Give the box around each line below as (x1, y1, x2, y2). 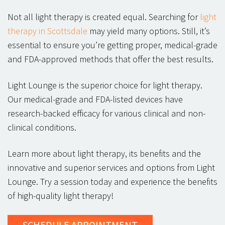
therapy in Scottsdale (8, 25, 89, 37)
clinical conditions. (8, 121, 76, 133)
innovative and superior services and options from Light (8, 161, 215, 173)
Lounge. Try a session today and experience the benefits (8, 175, 217, 187)
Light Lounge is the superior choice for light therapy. (8, 79, 202, 91)
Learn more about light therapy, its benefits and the (8, 147, 201, 159)
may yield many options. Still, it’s (89, 25, 210, 37)
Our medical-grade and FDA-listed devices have (8, 93, 183, 105)
